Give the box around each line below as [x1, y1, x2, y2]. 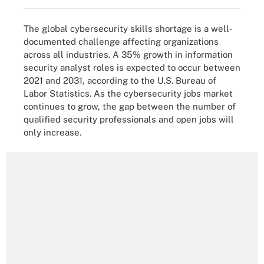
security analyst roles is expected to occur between [24, 62, 240, 72]
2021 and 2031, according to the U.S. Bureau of [24, 75, 216, 85]
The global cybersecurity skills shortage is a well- [24, 23, 233, 34]
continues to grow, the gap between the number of [24, 101, 236, 111]
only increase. [24, 127, 81, 137]
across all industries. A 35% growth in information [24, 49, 233, 60]
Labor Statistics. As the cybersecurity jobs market [24, 88, 233, 98]
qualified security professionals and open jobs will [24, 114, 234, 124]
